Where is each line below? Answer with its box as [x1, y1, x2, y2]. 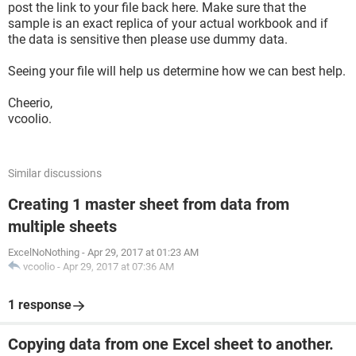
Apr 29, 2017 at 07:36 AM [63, 261, 174, 273]
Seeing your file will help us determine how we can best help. [8, 64, 346, 79]
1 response [8, 297, 72, 312]
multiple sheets [8, 217, 117, 236]
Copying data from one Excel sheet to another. [8, 335, 334, 354]
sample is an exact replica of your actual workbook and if [8, 16, 328, 31]
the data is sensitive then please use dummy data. [8, 32, 288, 47]
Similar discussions [8, 167, 102, 180]
